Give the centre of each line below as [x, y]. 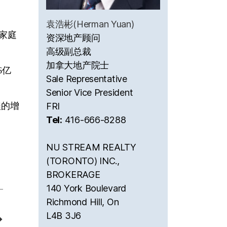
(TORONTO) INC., [83, 161]
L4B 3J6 [64, 215]
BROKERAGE [73, 174]
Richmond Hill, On [83, 202]
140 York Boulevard [86, 188]
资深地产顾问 [73, 37]
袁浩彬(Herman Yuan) [90, 24]
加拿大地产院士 [78, 65]
